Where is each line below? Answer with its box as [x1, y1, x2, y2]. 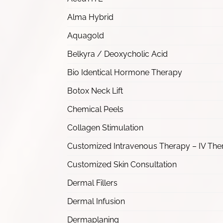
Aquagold [67, 31, 104, 40]
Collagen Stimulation [67, 123, 143, 132]
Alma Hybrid [67, 12, 113, 22]
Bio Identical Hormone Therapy [67, 68, 182, 77]
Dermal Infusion [67, 197, 125, 206]
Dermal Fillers [67, 178, 117, 188]
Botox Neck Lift [67, 86, 123, 96]
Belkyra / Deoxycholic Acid [67, 49, 168, 59]
